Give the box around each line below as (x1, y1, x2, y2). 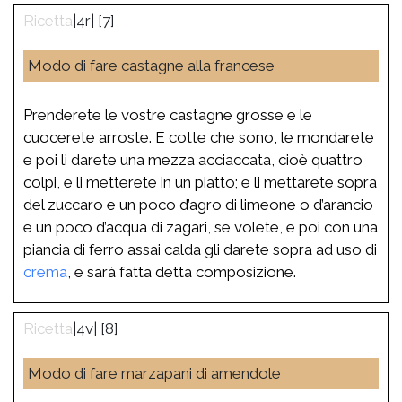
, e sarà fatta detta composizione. (67, 262, 296, 281)
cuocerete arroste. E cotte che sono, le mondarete (23, 127, 374, 146)
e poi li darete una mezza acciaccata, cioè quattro (23, 150, 363, 169)
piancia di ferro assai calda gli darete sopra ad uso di (23, 240, 377, 258)
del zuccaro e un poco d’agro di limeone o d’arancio (23, 195, 373, 214)
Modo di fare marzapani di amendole (28, 363, 281, 382)
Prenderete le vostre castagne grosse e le (23, 105, 312, 124)
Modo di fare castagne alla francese (28, 56, 275, 74)
